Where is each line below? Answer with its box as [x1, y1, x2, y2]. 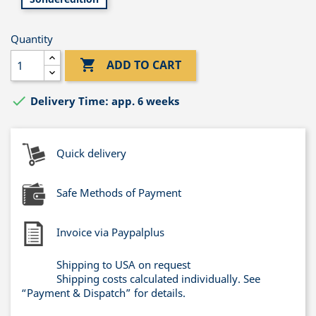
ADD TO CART [107, 56, 182, 73]
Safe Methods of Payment [56, 185, 181, 200]
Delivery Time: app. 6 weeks [30, 93, 179, 108]
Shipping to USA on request [56, 257, 190, 272]
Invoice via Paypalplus [56, 224, 164, 239]
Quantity [11, 31, 53, 46]
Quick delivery [56, 145, 126, 160]
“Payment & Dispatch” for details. [21, 285, 186, 300]
